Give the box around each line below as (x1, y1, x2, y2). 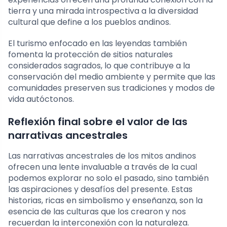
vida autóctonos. (8, 93, 74, 105)
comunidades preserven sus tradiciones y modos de (8, 82, 215, 94)
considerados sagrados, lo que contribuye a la (8, 59, 190, 71)
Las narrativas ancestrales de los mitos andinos (8, 149, 196, 162)
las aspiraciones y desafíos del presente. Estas (8, 183, 193, 195)
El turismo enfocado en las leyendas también (8, 37, 187, 49)
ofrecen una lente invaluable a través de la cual (8, 161, 197, 173)
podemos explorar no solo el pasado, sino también (8, 172, 209, 184)
